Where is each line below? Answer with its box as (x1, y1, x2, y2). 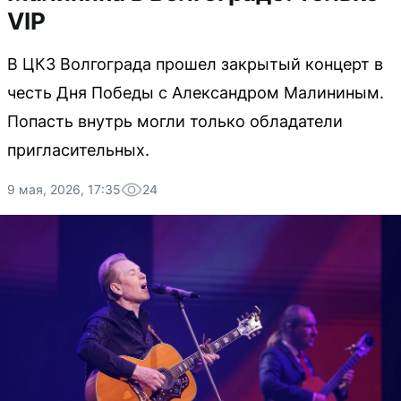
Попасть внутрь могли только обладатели (7, 112, 343, 131)
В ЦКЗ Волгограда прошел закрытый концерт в (7, 55, 383, 73)
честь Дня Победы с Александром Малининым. (7, 83, 384, 102)
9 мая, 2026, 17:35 (7, 182, 121, 197)
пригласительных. (7, 141, 149, 159)
